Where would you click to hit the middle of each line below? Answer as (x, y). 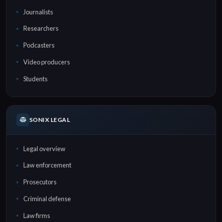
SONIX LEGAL (50, 120)
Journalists (38, 12)
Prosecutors (40, 182)
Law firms (37, 215)
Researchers (41, 28)
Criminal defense (47, 198)
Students (35, 79)
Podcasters (39, 45)
